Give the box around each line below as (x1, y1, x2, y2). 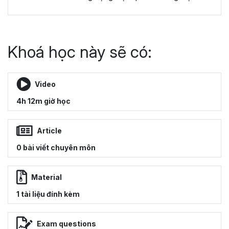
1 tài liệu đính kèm (16, 189, 80, 198)
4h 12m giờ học (16, 96, 71, 105)
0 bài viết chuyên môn (16, 143, 96, 152)
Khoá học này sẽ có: (8, 41, 152, 62)
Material (31, 173, 62, 182)
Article (37, 126, 62, 135)
